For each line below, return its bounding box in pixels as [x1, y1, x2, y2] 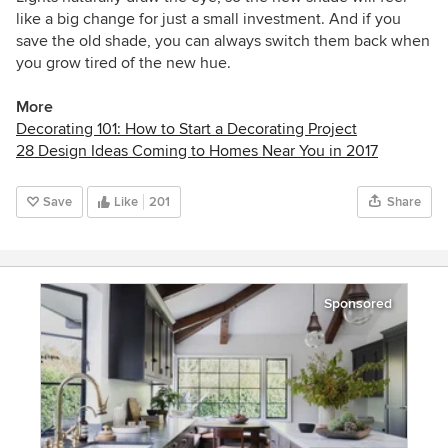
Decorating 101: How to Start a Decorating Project [16, 118, 357, 139]
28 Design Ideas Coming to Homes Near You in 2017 [16, 140, 378, 161]
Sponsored [324, 294, 392, 312]
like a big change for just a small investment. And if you [16, 8, 401, 29]
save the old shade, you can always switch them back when [16, 30, 430, 51]
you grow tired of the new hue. [16, 52, 231, 73]
